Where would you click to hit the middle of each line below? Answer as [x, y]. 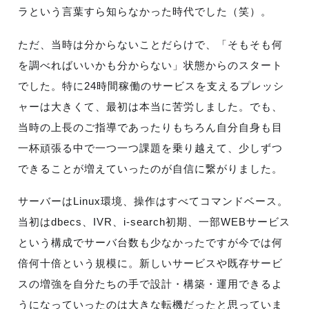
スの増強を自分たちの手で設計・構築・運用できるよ [151, 284]
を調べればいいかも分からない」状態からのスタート [151, 65]
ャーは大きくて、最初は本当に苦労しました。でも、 [151, 106]
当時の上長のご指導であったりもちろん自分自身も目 [151, 127]
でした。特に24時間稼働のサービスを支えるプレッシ [151, 86]
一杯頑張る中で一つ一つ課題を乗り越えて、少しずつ [151, 148]
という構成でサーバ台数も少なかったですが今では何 [151, 243]
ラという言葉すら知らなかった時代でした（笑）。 [145, 12]
